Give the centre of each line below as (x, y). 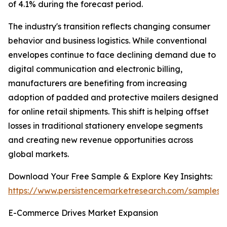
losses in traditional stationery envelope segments (105, 126)
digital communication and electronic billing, (95, 69)
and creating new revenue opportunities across (101, 140)
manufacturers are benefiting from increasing (98, 83)
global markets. (39, 154)
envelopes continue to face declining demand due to (112, 55)
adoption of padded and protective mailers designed (113, 98)
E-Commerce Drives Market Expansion (83, 213)
